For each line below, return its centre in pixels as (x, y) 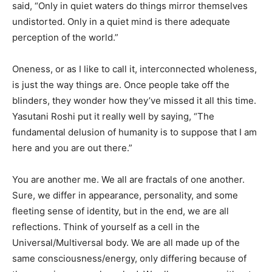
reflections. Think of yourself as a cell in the (106, 226)
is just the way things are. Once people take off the (121, 84)
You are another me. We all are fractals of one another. (128, 179)
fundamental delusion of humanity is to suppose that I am (134, 132)
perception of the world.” (65, 37)
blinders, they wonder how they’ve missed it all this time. (134, 100)
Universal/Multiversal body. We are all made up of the (126, 242)
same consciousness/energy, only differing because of (129, 258)
